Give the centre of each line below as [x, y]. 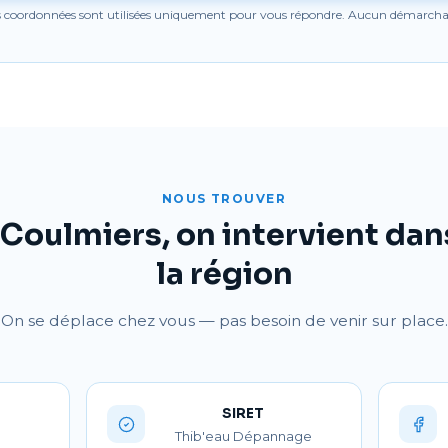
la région [224, 274]
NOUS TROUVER [224, 198]
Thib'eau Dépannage [243, 436]
